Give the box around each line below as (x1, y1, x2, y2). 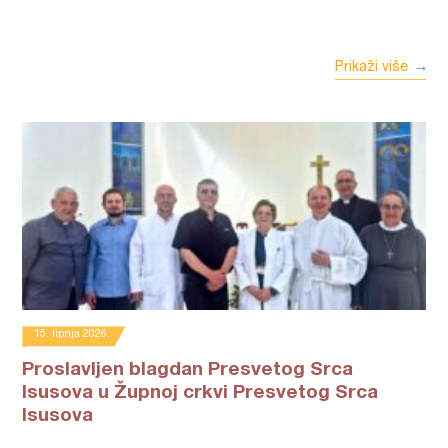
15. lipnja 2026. (34, 329, 111, 340)
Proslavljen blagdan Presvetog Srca (22, 361, 354, 380)
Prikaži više (334, 61, 408, 75)
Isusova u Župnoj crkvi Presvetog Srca (22, 384, 379, 403)
